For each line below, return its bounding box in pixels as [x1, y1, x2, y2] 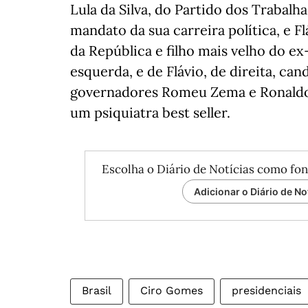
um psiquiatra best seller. [70, 104, 230, 122]
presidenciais [232, 284, 301, 298]
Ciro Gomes [140, 284, 203, 298]
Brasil [82, 284, 111, 298]
